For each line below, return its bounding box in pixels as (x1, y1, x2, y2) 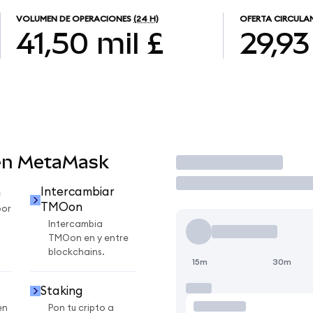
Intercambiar (40, 186, 115, 198)
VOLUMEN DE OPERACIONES (16, 15, 132, 24)
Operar (175, 152, 238, 173)
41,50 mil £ (16, 26, 164, 60)
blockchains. (48, 247, 105, 258)
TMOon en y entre (48, 233, 129, 244)
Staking (40, 284, 83, 297)
